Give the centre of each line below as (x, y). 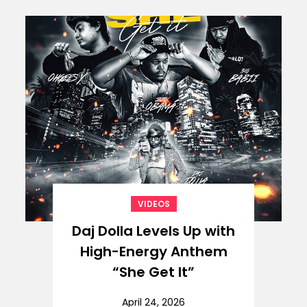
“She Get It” (153, 272)
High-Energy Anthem (153, 251)
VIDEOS (153, 204)
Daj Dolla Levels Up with (153, 231)
